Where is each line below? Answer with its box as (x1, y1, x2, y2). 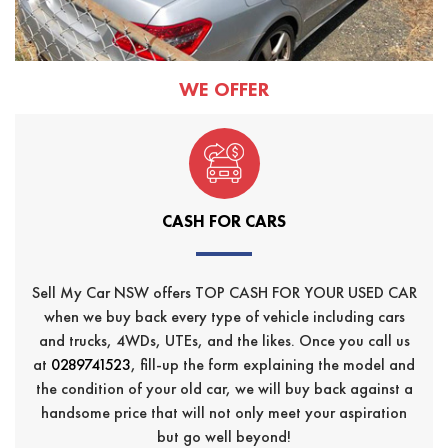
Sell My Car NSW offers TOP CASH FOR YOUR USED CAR (31, 281, 417, 303)
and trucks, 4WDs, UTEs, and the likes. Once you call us (38, 329, 410, 351)
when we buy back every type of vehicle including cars (43, 305, 405, 327)
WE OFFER (179, 75, 269, 102)
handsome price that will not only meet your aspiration (41, 401, 407, 423)
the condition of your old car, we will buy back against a (35, 377, 413, 399)
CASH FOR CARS (162, 209, 286, 232)
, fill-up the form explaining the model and (131, 353, 415, 375)
